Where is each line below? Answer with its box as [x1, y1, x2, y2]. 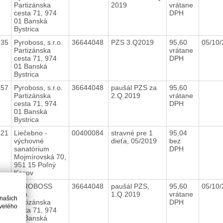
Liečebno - [13, 128, 47, 137]
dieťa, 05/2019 [111, 136, 159, 145]
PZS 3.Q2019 [111, 38, 156, 46]
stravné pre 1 [111, 128, 153, 137]
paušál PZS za [111, 83, 157, 92]
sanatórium [13, 144, 49, 153]
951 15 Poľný [13, 160, 56, 169]
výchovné [13, 136, 44, 145]
